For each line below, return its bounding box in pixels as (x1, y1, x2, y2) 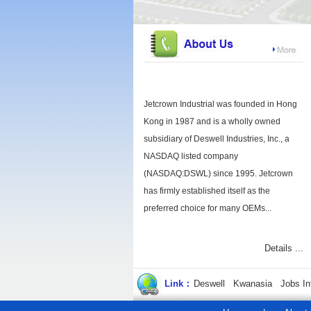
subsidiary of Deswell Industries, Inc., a (144, 134, 289, 144)
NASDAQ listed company (144, 151, 238, 161)
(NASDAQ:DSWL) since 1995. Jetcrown (144, 169, 293, 178)
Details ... (264, 243, 303, 253)
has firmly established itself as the (144, 186, 270, 196)
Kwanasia (233, 278, 272, 289)
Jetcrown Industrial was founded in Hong (144, 99, 297, 109)
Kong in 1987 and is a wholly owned (144, 117, 280, 126)
